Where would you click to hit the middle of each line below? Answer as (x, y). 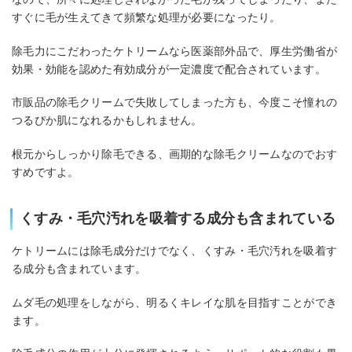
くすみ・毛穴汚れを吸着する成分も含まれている (178, 219)
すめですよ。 (46, 172)
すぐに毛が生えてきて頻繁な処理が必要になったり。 (147, 18)
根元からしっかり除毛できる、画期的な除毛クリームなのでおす (175, 154)
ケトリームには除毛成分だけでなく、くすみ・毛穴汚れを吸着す (175, 251)
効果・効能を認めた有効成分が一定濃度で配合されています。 (169, 69)
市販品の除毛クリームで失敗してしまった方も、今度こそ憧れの (175, 103)
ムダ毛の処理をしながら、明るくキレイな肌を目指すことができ (175, 302)
